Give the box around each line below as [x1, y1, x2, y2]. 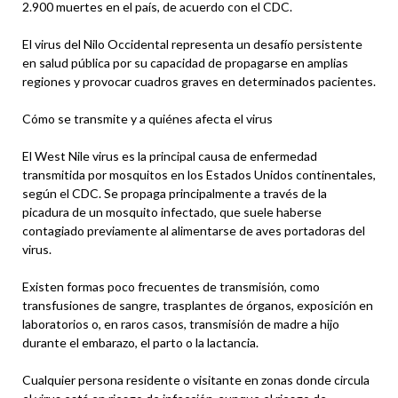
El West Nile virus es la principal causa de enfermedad [22, 147, 317, 163]
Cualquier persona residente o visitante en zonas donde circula [22, 371, 370, 387]
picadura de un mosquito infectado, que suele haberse [22, 203, 322, 219]
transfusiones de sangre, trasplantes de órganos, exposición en [22, 297, 373, 313]
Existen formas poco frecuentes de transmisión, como [22, 278, 320, 294]
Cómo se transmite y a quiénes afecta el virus [22, 110, 273, 126]
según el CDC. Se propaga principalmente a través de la [22, 185, 327, 201]
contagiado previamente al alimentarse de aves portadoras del [22, 222, 365, 238]
